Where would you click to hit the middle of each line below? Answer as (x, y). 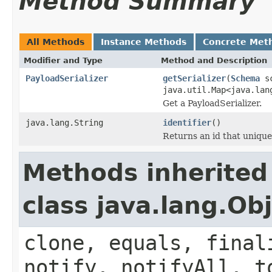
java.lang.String (64, 122)
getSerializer (194, 78)
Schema (245, 78)
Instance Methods (144, 42)
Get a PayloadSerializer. (212, 103)
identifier (187, 122)
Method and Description (214, 60)
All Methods (56, 42)
